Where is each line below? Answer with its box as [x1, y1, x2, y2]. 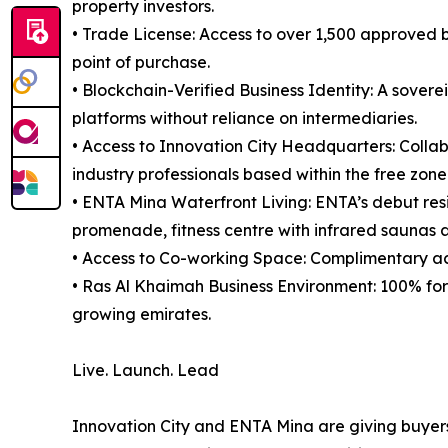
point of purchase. [72, 52, 210, 73]
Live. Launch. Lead [72, 360, 219, 381]
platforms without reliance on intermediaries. [72, 108, 417, 129]
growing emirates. [72, 304, 211, 325]
